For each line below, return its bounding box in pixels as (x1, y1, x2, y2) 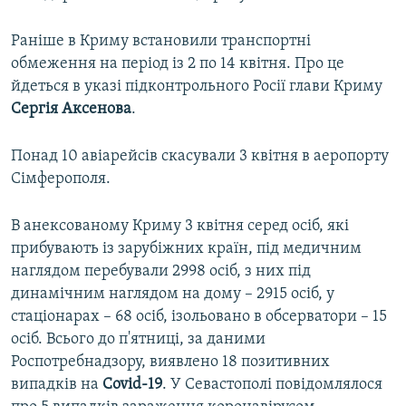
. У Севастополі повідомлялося (162, 376, 382, 394)
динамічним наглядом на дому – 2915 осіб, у (11, 285, 334, 304)
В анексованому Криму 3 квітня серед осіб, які (11, 217, 349, 236)
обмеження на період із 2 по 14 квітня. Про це (11, 55, 344, 73)
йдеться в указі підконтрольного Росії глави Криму (11, 78, 382, 96)
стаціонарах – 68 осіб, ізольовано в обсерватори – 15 (11, 308, 387, 326)
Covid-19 (99, 376, 162, 394)
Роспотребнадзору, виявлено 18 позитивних (11, 353, 330, 372)
